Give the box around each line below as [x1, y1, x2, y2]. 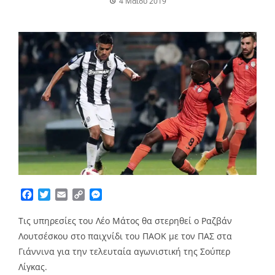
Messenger [102, 188, 153, 202]
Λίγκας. [18, 261, 47, 273]
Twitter [50, 188, 83, 202]
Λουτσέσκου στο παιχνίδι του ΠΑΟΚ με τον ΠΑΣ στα [18, 230, 232, 242]
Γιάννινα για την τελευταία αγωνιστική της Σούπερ [18, 246, 230, 258]
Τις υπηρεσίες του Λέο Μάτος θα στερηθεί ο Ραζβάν [18, 215, 232, 227]
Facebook [33, 188, 77, 202]
